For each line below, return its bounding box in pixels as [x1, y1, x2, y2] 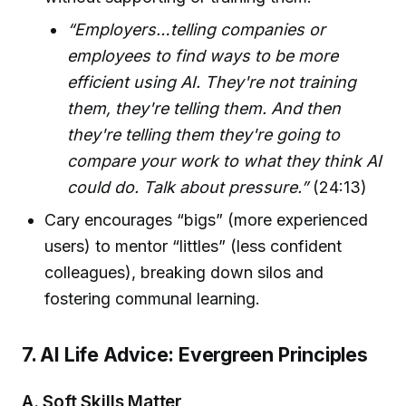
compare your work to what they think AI [67, 151, 382, 171]
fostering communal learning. [44, 288, 261, 308]
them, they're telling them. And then [67, 99, 342, 119]
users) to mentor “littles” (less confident [44, 236, 343, 256]
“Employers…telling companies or [67, 20, 326, 40]
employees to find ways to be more [67, 46, 339, 66]
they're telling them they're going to [67, 125, 341, 145]
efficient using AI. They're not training [67, 72, 357, 92]
